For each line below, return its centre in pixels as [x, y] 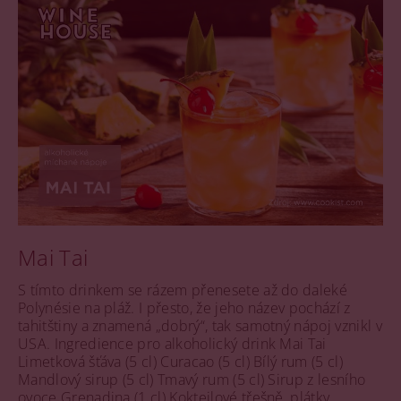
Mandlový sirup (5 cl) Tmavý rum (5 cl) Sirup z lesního [192, 379]
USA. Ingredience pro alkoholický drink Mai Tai [172, 343]
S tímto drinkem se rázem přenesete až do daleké [183, 290]
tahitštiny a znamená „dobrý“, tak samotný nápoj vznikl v [200, 325]
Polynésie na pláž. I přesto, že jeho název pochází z [184, 307]
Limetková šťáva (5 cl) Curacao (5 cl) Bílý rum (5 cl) [180, 361]
